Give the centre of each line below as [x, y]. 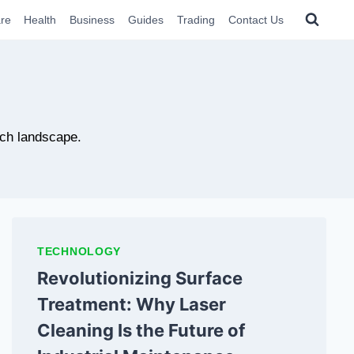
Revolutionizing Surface [140, 278]
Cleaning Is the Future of [141, 330]
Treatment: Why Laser [132, 304]
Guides [146, 20]
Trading [196, 20]
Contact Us [256, 20]
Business [92, 20]
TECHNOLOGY [79, 251]
